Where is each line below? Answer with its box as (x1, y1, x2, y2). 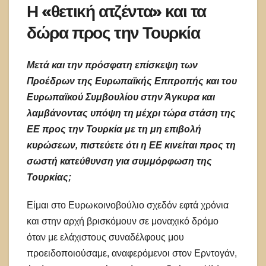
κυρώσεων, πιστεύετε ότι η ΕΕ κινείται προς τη (27, 140, 236, 150)
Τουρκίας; (27, 172, 71, 182)
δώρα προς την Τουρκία (27, 23, 200, 43)
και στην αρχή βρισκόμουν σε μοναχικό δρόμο (27, 216, 218, 226)
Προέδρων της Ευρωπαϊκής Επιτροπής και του (27, 75, 237, 86)
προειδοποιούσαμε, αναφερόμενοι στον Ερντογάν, (27, 248, 237, 258)
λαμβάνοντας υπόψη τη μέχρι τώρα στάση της (27, 107, 236, 118)
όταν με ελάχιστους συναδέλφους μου (27, 232, 184, 242)
